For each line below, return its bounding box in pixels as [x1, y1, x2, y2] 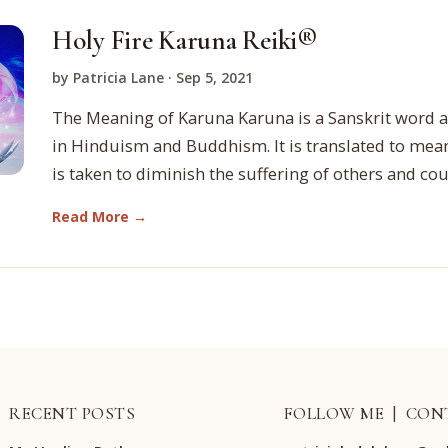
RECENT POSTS [9, 403, 136, 425]
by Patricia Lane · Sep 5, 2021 [52, 68, 253, 88]
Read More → [52, 207, 147, 227]
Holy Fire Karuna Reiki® [52, 24, 317, 58]
